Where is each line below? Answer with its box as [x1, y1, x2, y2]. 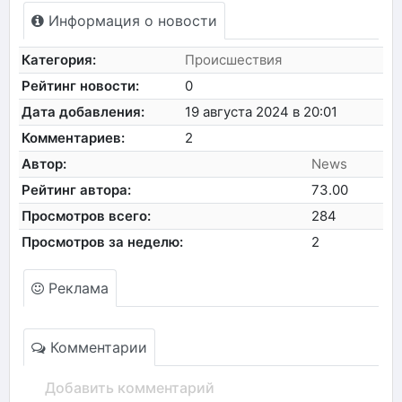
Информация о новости [44, 11, 217, 30]
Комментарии [46, 337, 147, 356]
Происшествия [185, 50, 283, 68]
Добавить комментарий [45, 378, 214, 397]
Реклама [44, 278, 109, 297]
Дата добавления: [22, 102, 145, 120]
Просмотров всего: [22, 206, 152, 224]
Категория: [22, 50, 97, 68]
